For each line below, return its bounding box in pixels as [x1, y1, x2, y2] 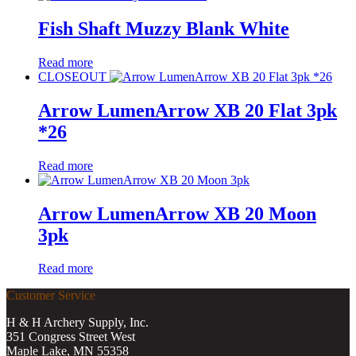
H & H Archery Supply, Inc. [6, 315, 149, 330]
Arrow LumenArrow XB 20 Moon [38, 203, 316, 224]
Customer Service [6, 288, 95, 303]
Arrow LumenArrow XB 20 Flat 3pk [38, 99, 337, 121]
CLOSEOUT [38, 69, 106, 83]
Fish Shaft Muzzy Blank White [38, 17, 289, 39]
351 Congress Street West [6, 330, 135, 344]
